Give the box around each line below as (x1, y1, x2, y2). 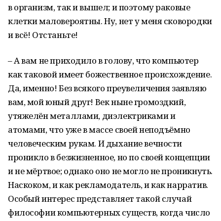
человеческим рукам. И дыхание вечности (8, 138, 183, 149)
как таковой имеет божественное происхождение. (8, 69, 212, 80)
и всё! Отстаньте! (8, 29, 78, 40)
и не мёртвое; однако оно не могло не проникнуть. (8, 165, 213, 177)
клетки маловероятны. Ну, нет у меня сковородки (8, 15, 212, 27)
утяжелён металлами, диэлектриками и (8, 110, 176, 121)
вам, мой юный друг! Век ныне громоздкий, (8, 96, 186, 108)
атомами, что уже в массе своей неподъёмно (8, 124, 190, 135)
